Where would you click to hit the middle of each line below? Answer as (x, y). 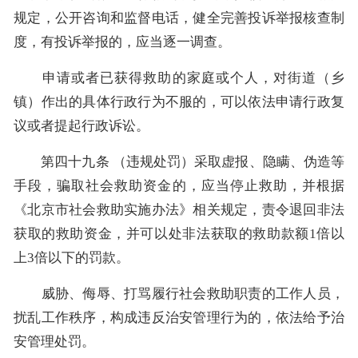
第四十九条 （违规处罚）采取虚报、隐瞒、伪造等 (179, 161)
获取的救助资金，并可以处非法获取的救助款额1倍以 (179, 233)
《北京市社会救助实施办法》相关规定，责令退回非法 (179, 209)
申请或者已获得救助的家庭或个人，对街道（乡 (179, 78)
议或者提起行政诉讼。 (82, 125)
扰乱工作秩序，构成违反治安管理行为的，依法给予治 (179, 317)
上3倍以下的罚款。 (72, 257)
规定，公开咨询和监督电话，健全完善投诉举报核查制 (179, 18)
